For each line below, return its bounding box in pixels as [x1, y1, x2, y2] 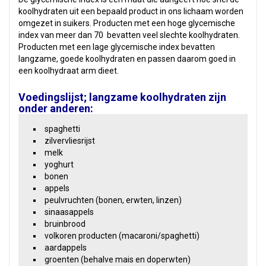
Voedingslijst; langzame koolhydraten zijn [18, 91, 226, 103]
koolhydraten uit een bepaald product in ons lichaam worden [18, 7, 243, 16]
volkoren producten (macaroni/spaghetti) [45, 231, 199, 240]
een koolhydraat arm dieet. [18, 66, 119, 75]
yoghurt [45, 160, 74, 169]
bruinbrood [45, 219, 85, 229]
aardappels [45, 243, 87, 252]
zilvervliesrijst [45, 136, 95, 145]
